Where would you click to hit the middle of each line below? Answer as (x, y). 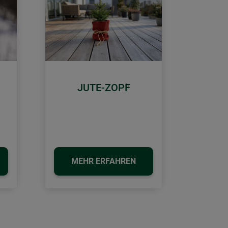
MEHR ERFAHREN (104, 161)
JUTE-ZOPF (104, 88)
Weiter (138, 91)
